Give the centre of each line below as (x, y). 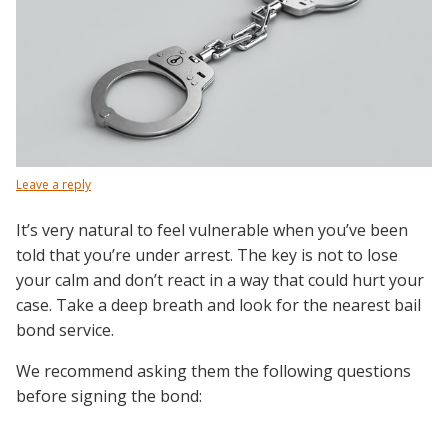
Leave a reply (53, 184)
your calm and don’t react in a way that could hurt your (220, 280)
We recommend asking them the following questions (213, 371)
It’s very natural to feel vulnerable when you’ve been (212, 230)
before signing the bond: (109, 396)
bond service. (65, 330)
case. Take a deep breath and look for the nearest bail (218, 305)
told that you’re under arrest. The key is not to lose (207, 255)
